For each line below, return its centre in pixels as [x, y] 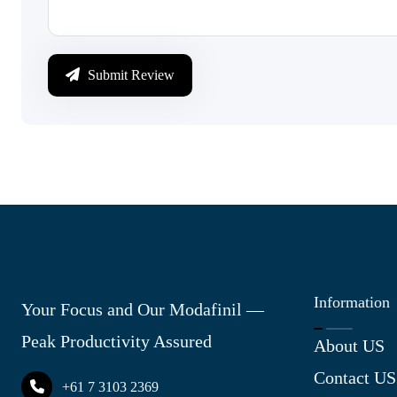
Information [352, 302]
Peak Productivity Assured [117, 341]
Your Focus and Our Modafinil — [143, 309]
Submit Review [129, 74]
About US [349, 345]
